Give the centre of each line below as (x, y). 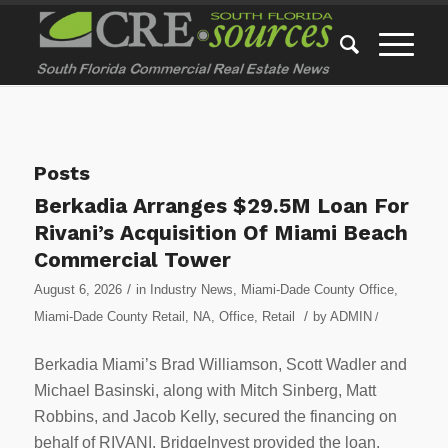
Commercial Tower (132, 259)
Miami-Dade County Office (317, 289)
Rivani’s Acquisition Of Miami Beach (220, 232)
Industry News (191, 289)
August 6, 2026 (77, 289)
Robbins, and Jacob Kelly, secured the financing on (215, 416)
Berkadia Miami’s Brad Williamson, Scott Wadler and (220, 364)
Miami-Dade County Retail (109, 316)
